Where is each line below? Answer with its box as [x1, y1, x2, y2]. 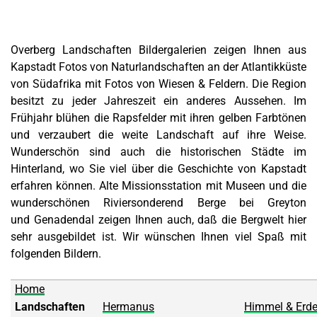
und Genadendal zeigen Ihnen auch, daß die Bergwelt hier [11, 213, 306, 227]
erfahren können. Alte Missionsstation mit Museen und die [11, 179, 306, 193]
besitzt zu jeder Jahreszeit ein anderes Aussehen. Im [11, 94, 306, 108]
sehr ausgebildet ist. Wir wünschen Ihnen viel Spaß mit [11, 230, 306, 244]
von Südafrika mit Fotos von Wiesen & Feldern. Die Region [11, 77, 306, 91]
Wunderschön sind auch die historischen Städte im [11, 145, 306, 159]
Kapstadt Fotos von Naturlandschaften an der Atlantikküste [11, 60, 306, 74]
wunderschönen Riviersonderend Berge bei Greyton [11, 196, 306, 210]
